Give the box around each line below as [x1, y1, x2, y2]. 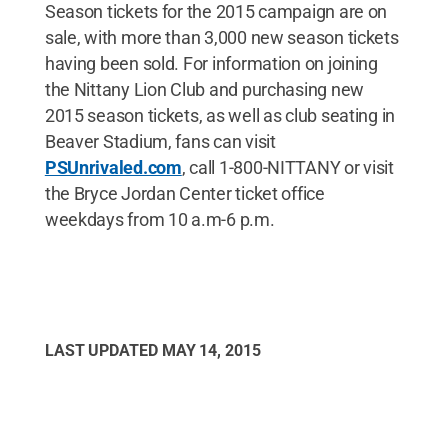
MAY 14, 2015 [161, 340, 261, 360]
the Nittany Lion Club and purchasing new [44, 78, 364, 100]
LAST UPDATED [44, 340, 162, 360]
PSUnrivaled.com [44, 156, 182, 178]
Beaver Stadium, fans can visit [44, 130, 276, 152]
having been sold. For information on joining [44, 52, 378, 74]
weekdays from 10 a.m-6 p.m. [44, 208, 275, 230]
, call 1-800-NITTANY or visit [181, 156, 394, 178]
